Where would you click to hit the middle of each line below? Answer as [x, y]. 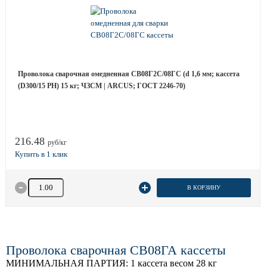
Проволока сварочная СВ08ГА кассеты [116, 250]
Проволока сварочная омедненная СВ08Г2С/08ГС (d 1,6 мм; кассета [129, 74]
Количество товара [58, 183]
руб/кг [57, 142]
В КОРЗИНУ [204, 187]
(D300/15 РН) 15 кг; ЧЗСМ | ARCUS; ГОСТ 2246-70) [102, 86]
